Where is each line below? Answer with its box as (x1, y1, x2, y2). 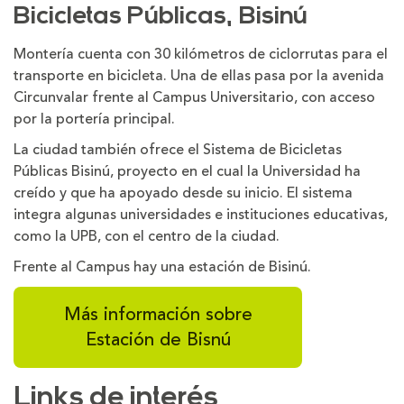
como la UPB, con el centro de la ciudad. (14, 225, 280, 247)
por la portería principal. (14, 108, 175, 130)
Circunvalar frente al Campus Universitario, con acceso (14, 87, 375, 108)
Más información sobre (63, 300, 252, 328)
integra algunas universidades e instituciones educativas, (14, 204, 388, 225)
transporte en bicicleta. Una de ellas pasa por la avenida (14, 65, 384, 87)
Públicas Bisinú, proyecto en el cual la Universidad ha (14, 161, 361, 182)
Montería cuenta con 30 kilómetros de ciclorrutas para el (14, 43, 388, 65)
